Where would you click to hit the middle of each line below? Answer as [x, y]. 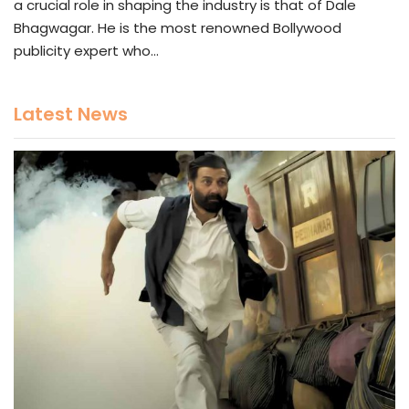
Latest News [71, 114]
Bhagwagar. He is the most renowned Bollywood [178, 27]
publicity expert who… [86, 50]
